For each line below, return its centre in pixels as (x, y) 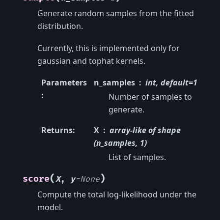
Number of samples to (150, 97)
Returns (57, 130)
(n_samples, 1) (120, 143)
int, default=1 (171, 83)
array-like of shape (145, 130)
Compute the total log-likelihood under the (117, 195)
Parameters (64, 83)
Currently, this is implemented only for (109, 48)
